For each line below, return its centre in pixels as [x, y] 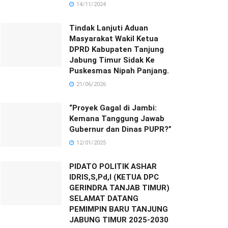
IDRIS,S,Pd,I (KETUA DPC [114, 177]
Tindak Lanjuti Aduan [109, 28]
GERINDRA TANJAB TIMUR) [119, 188]
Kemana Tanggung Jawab [117, 119]
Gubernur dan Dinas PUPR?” [120, 129]
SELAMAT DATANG [104, 198]
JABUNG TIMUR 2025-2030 [119, 220]
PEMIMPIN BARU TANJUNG [119, 209]
